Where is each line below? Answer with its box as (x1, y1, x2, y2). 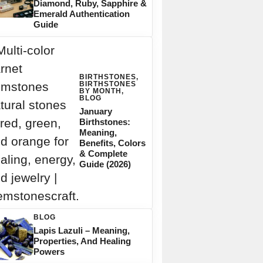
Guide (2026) (79, 159, 131, 169)
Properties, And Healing (33, 235, 131, 246)
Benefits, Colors (79, 138, 146, 148)
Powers (33, 246, 65, 257)
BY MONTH (79, 87, 122, 95)
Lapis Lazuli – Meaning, (33, 225, 130, 235)
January (79, 106, 112, 116)
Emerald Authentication (33, 9, 130, 19)
